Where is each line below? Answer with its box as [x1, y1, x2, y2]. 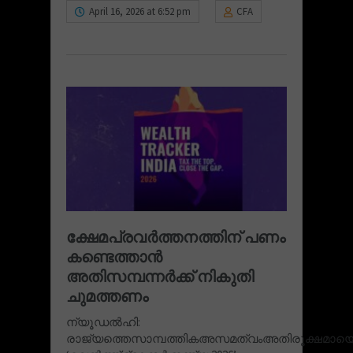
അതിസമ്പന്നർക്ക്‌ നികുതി [66, 266, 254, 286]
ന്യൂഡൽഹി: [66, 314, 140, 329]
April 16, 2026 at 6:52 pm [89, 5, 191, 19]
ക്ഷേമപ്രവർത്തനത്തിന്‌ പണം [66, 226, 285, 247]
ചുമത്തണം [66, 285, 148, 306]
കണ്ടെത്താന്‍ [66, 246, 162, 266]
